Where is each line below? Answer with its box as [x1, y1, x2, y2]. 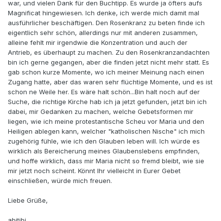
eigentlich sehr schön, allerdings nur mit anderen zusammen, [8, 29, 198, 37]
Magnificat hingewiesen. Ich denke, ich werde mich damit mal [8, 9, 199, 17]
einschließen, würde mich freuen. [8, 177, 112, 185]
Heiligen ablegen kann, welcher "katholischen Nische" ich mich [8, 127, 205, 136]
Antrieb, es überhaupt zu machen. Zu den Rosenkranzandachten [8, 48, 210, 57]
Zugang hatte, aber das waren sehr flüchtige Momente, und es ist [8, 78, 213, 86]
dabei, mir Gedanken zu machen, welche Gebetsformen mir [8, 108, 193, 116]
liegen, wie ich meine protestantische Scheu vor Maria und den [8, 117, 204, 126]
